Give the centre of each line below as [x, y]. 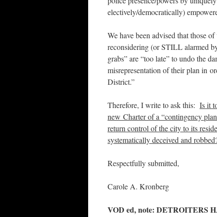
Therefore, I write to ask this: [154, 105]
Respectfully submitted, [143, 163]
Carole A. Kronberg [138, 186]
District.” [124, 82]
